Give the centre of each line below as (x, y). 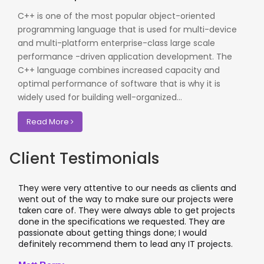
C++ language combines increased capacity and (119, 70)
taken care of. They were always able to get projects (127, 211)
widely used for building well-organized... (100, 98)
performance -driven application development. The (125, 57)
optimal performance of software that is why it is (119, 84)
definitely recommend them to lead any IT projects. (126, 244)
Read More (49, 122)
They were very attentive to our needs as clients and (127, 188)
